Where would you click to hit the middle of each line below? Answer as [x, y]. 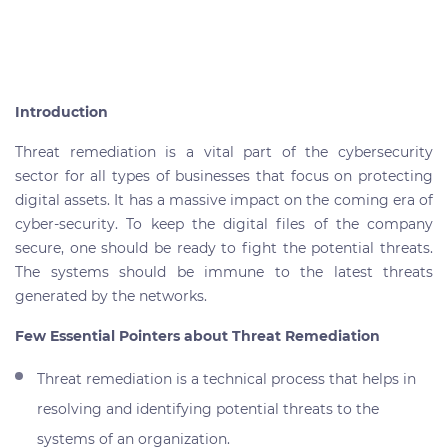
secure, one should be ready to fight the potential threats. [224, 247]
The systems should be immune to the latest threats [224, 271]
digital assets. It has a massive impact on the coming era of [224, 199]
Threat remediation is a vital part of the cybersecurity [224, 151]
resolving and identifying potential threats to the [208, 408]
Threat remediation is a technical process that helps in [227, 378]
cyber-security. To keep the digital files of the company [224, 223]
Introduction [61, 111]
